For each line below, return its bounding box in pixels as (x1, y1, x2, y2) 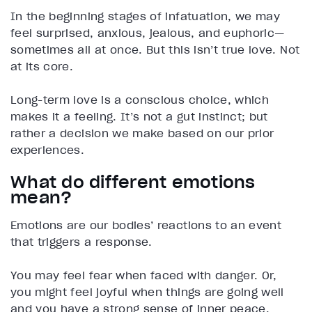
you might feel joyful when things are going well (10, 285, 284, 299)
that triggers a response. (10, 235, 153, 249)
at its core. (10, 59, 77, 74)
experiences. (10, 143, 85, 157)
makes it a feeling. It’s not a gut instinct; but (10, 109, 268, 124)
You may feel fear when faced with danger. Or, (10, 268, 277, 283)
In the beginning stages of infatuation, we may (10, 9, 281, 24)
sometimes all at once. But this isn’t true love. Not (10, 42, 300, 57)
